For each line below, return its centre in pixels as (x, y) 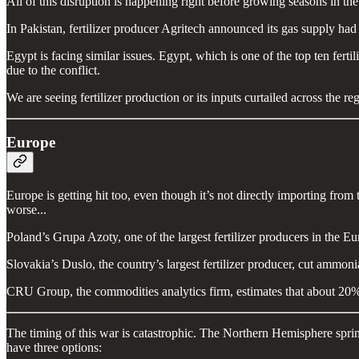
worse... (26, 210)
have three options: (54, 348)
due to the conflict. (53, 70)
